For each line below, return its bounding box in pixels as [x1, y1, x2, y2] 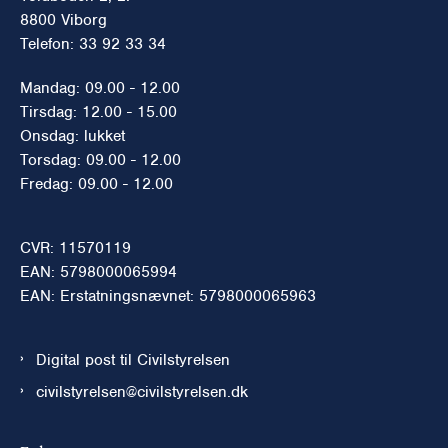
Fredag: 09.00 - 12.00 [20, 173, 173, 194]
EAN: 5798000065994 [20, 261, 177, 282]
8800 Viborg [20, 9, 107, 30]
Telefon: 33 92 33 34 [20, 33, 166, 54]
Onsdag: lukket [20, 125, 125, 146]
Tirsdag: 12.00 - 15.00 [20, 101, 177, 122]
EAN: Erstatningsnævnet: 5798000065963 [20, 285, 316, 306]
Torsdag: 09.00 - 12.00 [20, 149, 181, 170]
